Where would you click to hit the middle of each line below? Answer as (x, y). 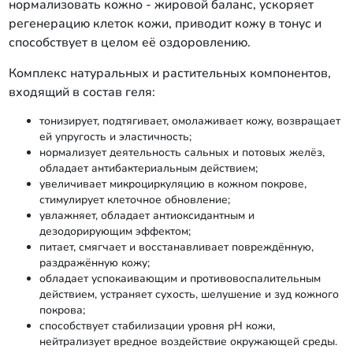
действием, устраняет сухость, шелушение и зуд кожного (189, 294)
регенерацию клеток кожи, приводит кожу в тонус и (165, 24)
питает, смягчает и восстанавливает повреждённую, (176, 247)
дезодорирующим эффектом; (115, 231)
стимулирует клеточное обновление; (134, 200)
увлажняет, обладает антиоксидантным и (147, 216)
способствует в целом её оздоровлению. (129, 43)
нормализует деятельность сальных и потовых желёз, (182, 152)
